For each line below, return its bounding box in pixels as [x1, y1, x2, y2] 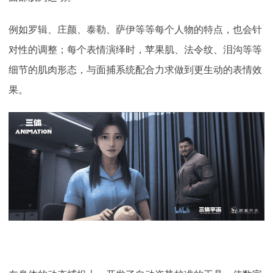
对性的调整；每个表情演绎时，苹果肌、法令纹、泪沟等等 [9, 44, 262, 55]
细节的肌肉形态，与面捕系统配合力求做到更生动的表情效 [9, 64, 262, 75]
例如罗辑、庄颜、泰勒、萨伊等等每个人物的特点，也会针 [9, 24, 262, 35]
